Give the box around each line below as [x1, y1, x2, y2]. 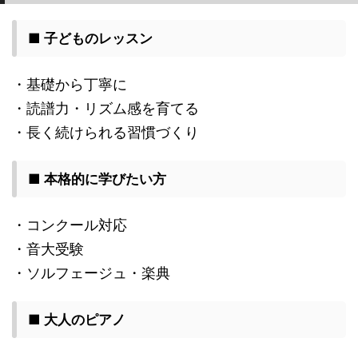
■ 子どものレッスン [28, 30, 153, 47]
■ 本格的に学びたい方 [28, 171, 166, 188]
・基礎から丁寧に [12, 76, 127, 93]
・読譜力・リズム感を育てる [12, 100, 199, 117]
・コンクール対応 [12, 217, 127, 234]
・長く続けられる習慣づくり [12, 124, 199, 141]
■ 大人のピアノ [28, 312, 125, 328]
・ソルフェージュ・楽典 [12, 265, 170, 282]
